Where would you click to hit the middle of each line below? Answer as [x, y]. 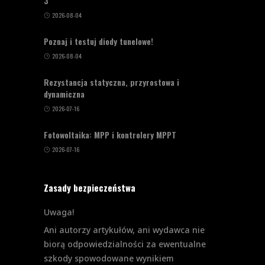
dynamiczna [64, 94]
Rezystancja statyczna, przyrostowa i [112, 82]
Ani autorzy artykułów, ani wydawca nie [124, 230]
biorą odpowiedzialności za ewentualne [125, 244]
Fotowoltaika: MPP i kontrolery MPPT [110, 135]
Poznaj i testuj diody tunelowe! [98, 41]
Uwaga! [59, 212]
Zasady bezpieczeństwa [90, 188]
